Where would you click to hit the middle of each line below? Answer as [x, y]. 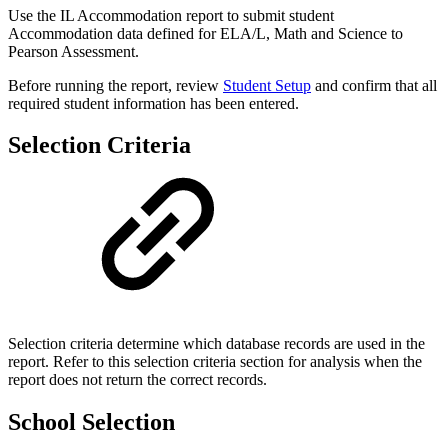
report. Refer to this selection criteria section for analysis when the [215, 362]
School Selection [91, 422]
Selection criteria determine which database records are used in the [216, 344]
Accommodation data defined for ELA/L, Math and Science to [205, 33]
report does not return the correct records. [137, 380]
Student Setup [267, 85]
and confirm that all [374, 85]
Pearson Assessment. [73, 51]
